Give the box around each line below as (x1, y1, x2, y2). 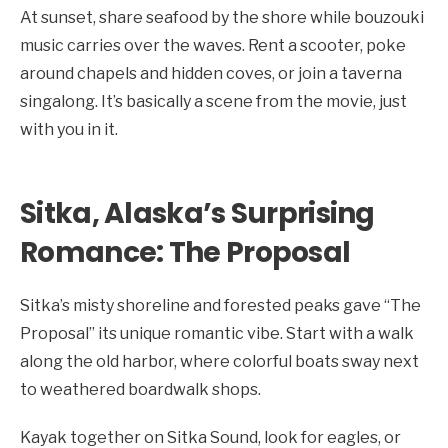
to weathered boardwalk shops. (20, 379, 261, 399)
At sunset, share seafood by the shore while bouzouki (20, 7, 424, 27)
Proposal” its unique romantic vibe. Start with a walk (20, 323, 414, 343)
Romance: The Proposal (20, 232, 351, 272)
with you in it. (20, 119, 118, 139)
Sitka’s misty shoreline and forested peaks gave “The (20, 295, 421, 315)
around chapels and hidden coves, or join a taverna (20, 63, 402, 83)
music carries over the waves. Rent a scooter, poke (20, 35, 406, 55)
